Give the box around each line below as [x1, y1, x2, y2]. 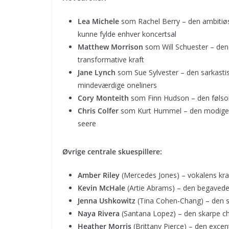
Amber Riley [78, 170, 120, 180]
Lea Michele [78, 16, 119, 26]
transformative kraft [78, 54, 144, 64]
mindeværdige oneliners [78, 80, 157, 90]
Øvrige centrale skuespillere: [62, 146, 162, 156]
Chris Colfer [78, 105, 119, 116]
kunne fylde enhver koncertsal [78, 29, 176, 39]
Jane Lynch [78, 67, 116, 77]
